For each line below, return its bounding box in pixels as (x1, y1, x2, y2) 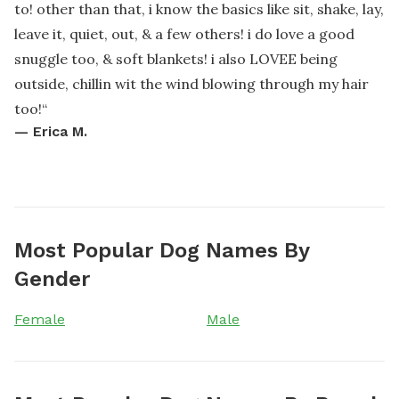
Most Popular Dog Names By (14, 237, 309, 263)
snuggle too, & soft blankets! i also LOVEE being (14, 49, 338, 68)
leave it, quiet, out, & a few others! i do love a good (14, 24, 354, 43)
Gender (14, 265, 90, 291)
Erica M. (33, 122, 87, 140)
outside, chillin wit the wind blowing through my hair (14, 74, 369, 93)
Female (14, 310, 65, 328)
